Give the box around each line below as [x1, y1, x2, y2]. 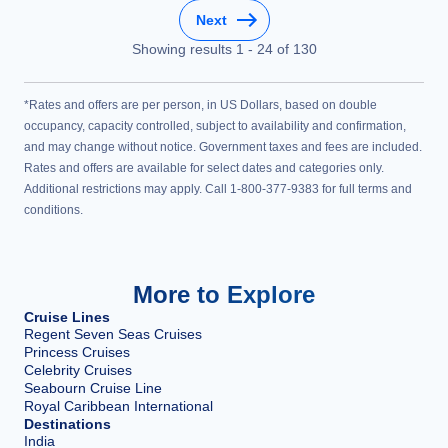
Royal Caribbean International [24, 398, 213, 414]
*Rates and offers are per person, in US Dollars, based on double [24, 98, 377, 112]
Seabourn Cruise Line [24, 380, 162, 396]
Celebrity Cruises [24, 362, 132, 378]
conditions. [24, 203, 83, 217]
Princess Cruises [24, 344, 130, 360]
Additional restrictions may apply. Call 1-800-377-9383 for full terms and [24, 182, 412, 196]
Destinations [24, 416, 111, 432]
